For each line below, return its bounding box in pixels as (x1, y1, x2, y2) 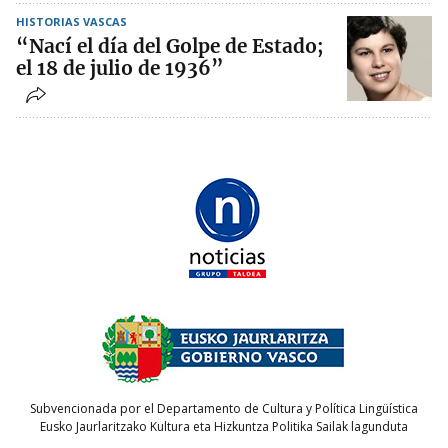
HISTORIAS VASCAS (16, 14, 127, 30)
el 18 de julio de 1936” (16, 56, 224, 81)
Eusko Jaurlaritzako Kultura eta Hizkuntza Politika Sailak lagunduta (40, 417, 408, 435)
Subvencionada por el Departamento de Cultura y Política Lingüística (30, 399, 418, 417)
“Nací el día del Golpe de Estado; (16, 34, 323, 59)
